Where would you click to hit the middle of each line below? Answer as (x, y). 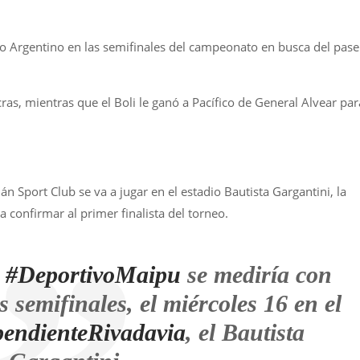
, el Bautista (245, 332)
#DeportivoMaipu (94, 274)
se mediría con (257, 274)
